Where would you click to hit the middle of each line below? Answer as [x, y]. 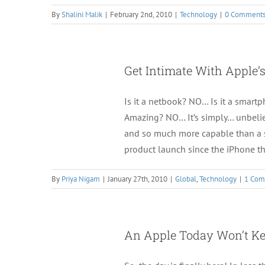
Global [186, 179]
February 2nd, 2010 [141, 14]
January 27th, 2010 [138, 179]
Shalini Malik [82, 14]
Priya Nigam [81, 179]
